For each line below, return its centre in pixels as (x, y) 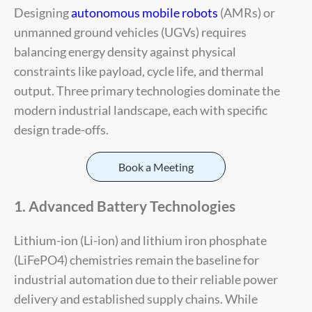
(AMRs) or (247, 13)
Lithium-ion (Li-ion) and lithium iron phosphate (140, 240)
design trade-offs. (61, 130)
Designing (42, 13)
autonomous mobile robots (145, 13)
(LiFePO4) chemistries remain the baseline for (136, 259)
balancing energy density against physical (125, 52)
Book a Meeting (156, 166)
